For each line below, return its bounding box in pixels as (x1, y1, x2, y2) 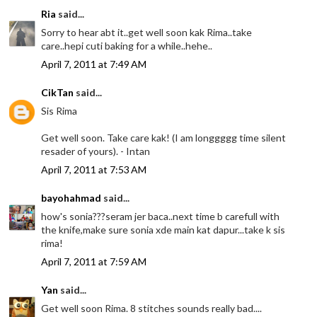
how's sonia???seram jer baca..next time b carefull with (41, 209, 280, 222)
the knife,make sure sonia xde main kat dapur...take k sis (41, 223, 286, 236)
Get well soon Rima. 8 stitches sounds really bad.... (41, 301, 263, 314)
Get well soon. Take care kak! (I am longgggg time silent (41, 131, 287, 144)
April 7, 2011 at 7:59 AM (41, 255, 147, 267)
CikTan (41, 86, 74, 98)
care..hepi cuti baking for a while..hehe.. (41, 39, 213, 52)
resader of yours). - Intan (41, 144, 151, 157)
